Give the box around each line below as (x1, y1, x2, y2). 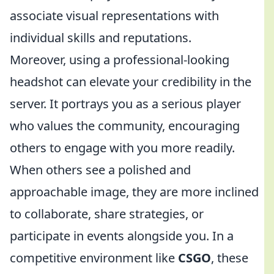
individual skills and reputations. (10, 29, 191, 46)
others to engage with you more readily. (10, 139, 235, 156)
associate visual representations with (10, 7, 219, 24)
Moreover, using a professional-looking (10, 51, 229, 68)
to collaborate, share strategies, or (10, 206, 204, 222)
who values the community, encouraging (10, 117, 240, 134)
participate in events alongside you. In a (10, 228, 234, 244)
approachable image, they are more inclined (10, 183, 259, 200)
